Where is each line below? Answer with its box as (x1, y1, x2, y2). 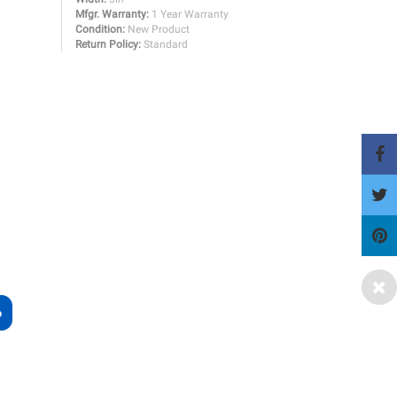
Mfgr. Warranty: (74, 8, 149, 20)
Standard (143, 38, 188, 51)
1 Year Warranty (151, 8, 229, 20)
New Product (127, 23, 190, 35)
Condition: (74, 23, 125, 35)
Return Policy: (74, 38, 141, 51)
